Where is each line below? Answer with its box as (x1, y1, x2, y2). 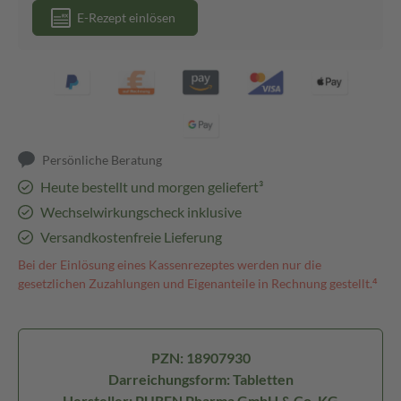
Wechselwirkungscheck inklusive (39, 203, 242, 220)
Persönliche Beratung (42, 152, 163, 167)
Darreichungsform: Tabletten (107, 371, 294, 388)
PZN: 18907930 (150, 349, 251, 366)
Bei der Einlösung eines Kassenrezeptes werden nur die (18, 257, 321, 272)
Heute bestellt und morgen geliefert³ (39, 178, 263, 195)
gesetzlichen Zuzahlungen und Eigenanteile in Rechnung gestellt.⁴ (18, 276, 378, 291)
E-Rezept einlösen (77, 10, 175, 25)
